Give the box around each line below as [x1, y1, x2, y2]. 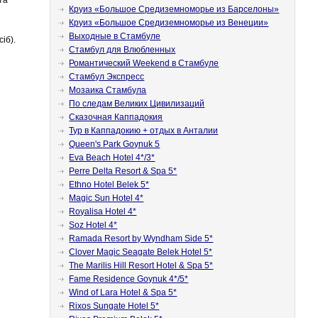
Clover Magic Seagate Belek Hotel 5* [69, 247, 213, 257]
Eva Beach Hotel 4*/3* [69, 153, 155, 163]
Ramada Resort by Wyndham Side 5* [69, 234, 214, 243]
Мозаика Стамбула [69, 85, 147, 95]
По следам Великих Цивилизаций [69, 99, 205, 109]
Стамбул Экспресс [69, 72, 145, 82]
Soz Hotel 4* [69, 220, 118, 230]
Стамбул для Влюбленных [69, 45, 176, 55]
